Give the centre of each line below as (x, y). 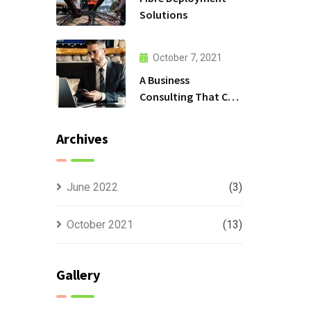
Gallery (78, 275)
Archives (82, 138)
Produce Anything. (184, 113)
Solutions (163, 14)
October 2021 (100, 225)
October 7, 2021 (187, 57)
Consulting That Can (190, 96)
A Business (164, 79)
